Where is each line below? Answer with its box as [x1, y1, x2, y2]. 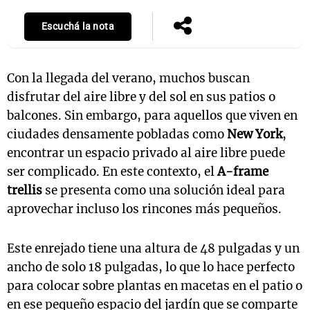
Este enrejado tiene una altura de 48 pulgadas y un [7, 241, 300, 257]
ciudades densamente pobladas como [7, 127, 227, 143]
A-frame [217, 164, 268, 180]
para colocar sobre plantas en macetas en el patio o [7, 278, 302, 294]
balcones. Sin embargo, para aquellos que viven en [7, 108, 298, 124]
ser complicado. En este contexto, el [7, 164, 217, 180]
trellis [7, 183, 42, 199]
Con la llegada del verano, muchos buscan [7, 71, 250, 86]
